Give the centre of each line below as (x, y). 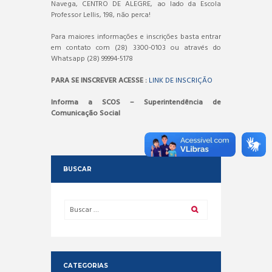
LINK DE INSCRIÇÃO (180, 80)
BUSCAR (77, 169)
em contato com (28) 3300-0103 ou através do (136, 48)
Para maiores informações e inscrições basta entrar (136, 37)
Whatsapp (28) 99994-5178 (92, 59)
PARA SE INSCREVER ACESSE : (99, 80)
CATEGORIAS (85, 265)
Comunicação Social (86, 113)
